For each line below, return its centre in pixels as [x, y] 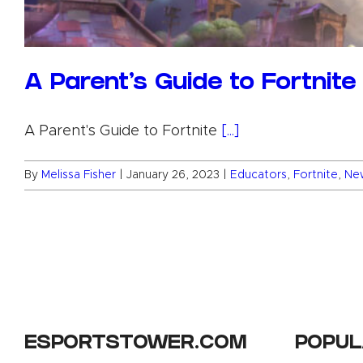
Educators [258, 175]
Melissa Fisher [79, 175]
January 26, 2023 [173, 175]
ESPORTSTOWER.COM [135, 344]
